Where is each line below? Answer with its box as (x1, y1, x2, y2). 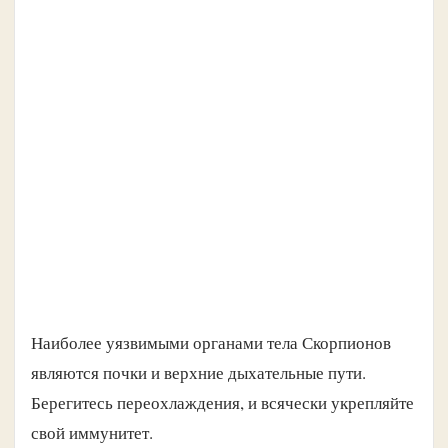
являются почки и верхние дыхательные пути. (31, 361, 366, 385)
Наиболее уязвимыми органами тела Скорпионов (31, 331, 391, 355)
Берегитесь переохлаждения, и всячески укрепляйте (31, 391, 414, 415)
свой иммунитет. (31, 421, 153, 445)
